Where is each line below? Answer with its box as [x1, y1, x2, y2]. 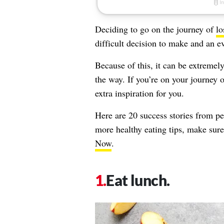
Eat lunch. [106, 171, 170, 189]
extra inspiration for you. [94, 87, 184, 99]
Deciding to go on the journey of [94, 23, 216, 35]
